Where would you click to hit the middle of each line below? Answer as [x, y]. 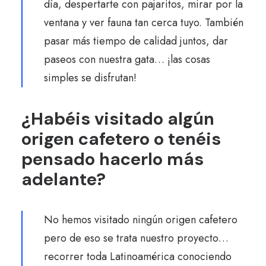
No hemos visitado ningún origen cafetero [141, 220]
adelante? [64, 179]
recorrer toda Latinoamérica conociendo [138, 256]
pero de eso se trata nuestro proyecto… [136, 238]
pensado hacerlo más [113, 159]
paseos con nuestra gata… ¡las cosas [127, 59]
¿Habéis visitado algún [118, 119]
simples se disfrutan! [90, 78]
